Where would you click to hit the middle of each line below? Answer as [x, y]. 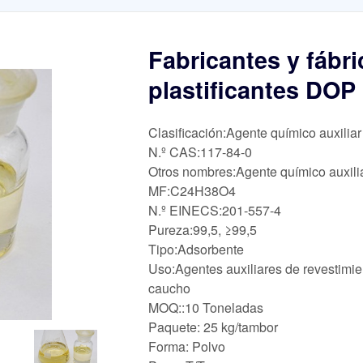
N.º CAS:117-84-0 [200, 152]
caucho [169, 288]
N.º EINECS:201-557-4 [215, 210]
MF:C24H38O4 [192, 190]
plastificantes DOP [252, 90]
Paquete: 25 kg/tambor [213, 327]
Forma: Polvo [187, 346]
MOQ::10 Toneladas [206, 307]
